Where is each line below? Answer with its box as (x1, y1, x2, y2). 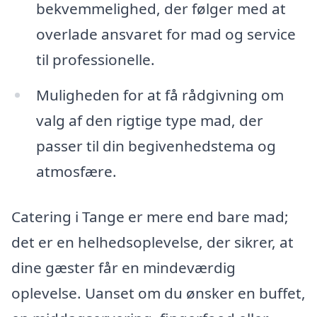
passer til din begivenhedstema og (35, 136, 276, 156)
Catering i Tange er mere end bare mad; (11, 206, 289, 226)
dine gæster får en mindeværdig (11, 257, 236, 277)
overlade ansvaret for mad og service (35, 24, 296, 45)
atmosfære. (35, 161, 117, 182)
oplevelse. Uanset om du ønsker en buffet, (11, 282, 306, 303)
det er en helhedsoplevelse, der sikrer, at (11, 231, 294, 252)
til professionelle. (35, 50, 155, 70)
